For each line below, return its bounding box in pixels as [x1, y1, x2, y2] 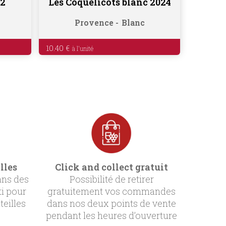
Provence [74, 17, 114, 28]
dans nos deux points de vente [47, 197, 177, 209]
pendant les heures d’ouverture [46, 209, 178, 221]
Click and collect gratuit [55, 160, 168, 173]
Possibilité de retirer [69, 173, 154, 185]
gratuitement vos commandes [47, 185, 176, 197]
